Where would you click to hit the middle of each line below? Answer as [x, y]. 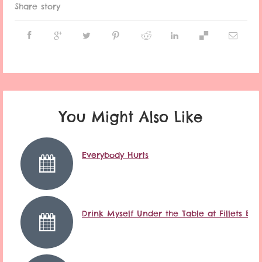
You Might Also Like [131, 117]
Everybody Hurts [115, 155]
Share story [37, 7]
